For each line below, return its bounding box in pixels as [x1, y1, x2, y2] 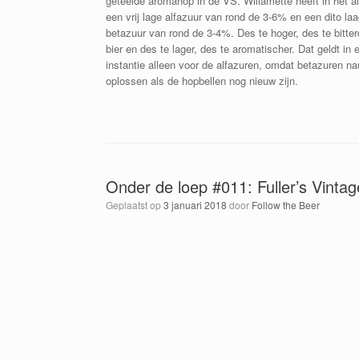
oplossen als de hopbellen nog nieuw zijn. [106, 72, 298, 88]
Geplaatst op [113, 197, 163, 212]
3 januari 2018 [163, 197, 227, 212]
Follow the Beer [252, 197, 320, 212]
